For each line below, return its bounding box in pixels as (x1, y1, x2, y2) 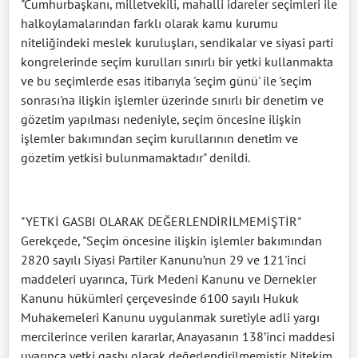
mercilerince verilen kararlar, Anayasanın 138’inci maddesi (21, 328, 335, 344)
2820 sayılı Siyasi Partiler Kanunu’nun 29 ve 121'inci (21, 251, 306, 268)
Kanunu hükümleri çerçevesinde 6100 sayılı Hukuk (21, 289, 299, 306)
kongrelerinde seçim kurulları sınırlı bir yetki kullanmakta (21, 53, 333, 70)
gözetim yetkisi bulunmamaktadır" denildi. (21, 149, 250, 165)
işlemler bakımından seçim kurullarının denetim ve (21, 129, 298, 146)
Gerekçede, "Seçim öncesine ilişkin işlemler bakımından (21, 232, 322, 249)
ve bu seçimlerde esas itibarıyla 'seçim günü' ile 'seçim (21, 72, 312, 89)
